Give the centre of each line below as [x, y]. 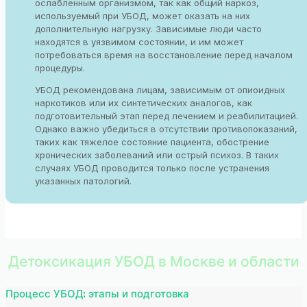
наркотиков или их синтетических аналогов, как [144, 102]
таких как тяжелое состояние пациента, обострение [152, 142]
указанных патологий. [84, 181]
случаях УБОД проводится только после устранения [152, 168]
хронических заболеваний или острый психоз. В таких [157, 155]
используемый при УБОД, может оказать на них [143, 15]
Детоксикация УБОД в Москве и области [153, 262]
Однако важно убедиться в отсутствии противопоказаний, [167, 128]
